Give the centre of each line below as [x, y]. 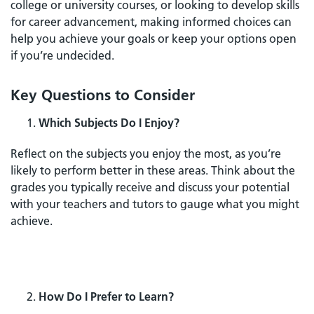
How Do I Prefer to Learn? [106, 296]
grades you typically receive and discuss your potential [150, 187]
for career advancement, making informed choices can [151, 21]
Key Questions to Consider [103, 95]
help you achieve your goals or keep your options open [153, 38]
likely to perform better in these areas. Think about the [153, 170]
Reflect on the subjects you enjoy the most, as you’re [146, 153]
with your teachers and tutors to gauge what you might [155, 204]
